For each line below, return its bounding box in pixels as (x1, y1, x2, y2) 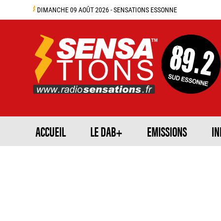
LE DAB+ (90, 122, 122, 141)
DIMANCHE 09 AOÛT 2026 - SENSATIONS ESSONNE (36, 5, 178, 14)
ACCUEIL (36, 122, 66, 141)
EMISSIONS (147, 122, 187, 141)
